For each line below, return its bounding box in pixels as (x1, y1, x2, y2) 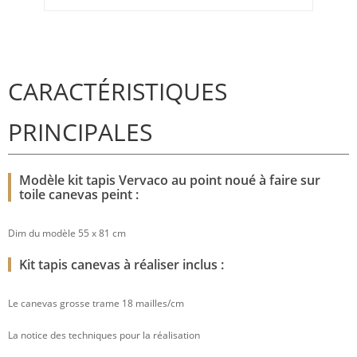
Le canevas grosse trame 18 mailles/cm (8, 296, 184, 311)
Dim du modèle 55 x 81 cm (8, 226, 126, 241)
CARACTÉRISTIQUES (8, 75, 227, 108)
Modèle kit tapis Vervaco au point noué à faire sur (19, 171, 320, 190)
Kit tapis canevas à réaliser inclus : (19, 256, 224, 274)
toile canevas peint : (19, 186, 139, 204)
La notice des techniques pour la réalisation (8, 328, 200, 343)
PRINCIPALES (8, 116, 152, 149)
